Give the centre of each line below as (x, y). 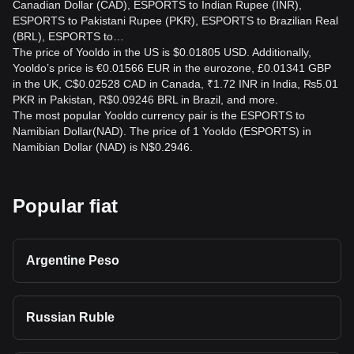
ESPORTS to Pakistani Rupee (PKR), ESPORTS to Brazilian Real (175, 21)
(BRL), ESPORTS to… (68, 36)
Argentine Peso (73, 260)
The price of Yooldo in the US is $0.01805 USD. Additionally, (162, 52)
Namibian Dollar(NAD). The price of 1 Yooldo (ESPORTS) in (162, 131)
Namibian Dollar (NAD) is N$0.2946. (103, 147)
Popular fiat (65, 206)
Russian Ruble (70, 317)
